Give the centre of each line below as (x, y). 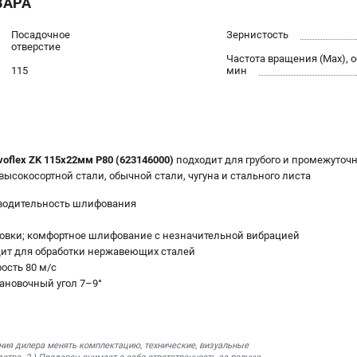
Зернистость (257, 35)
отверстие (36, 47)
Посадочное (41, 35)
